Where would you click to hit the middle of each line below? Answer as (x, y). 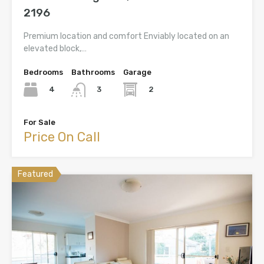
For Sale (39, 122)
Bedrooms (43, 72)
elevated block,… (55, 49)
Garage (137, 72)
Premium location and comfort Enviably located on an (126, 37)
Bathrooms (93, 72)
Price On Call (62, 137)
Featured (35, 174)
